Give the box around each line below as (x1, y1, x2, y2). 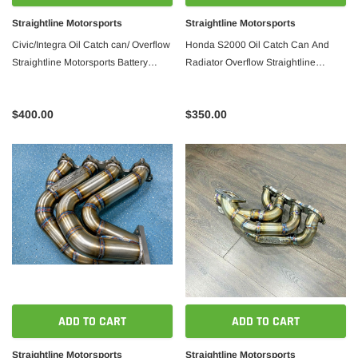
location (12, 74, 46, 86)
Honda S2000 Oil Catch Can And (185, 39, 329, 50)
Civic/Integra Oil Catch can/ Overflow (12, 39, 170, 50)
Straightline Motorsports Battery (12, 57, 148, 68)
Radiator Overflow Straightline (185, 57, 316, 68)
